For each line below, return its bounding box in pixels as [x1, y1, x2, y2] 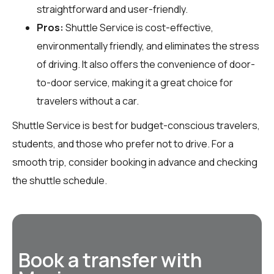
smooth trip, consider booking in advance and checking [12, 155, 257, 169]
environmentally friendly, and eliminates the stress [37, 39, 259, 53]
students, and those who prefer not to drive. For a [12, 136, 234, 150]
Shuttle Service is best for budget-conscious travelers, [12, 118, 260, 132]
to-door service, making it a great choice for [37, 75, 233, 89]
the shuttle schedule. [12, 173, 107, 187]
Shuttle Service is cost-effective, [64, 20, 213, 34]
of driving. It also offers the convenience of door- [37, 57, 255, 71]
